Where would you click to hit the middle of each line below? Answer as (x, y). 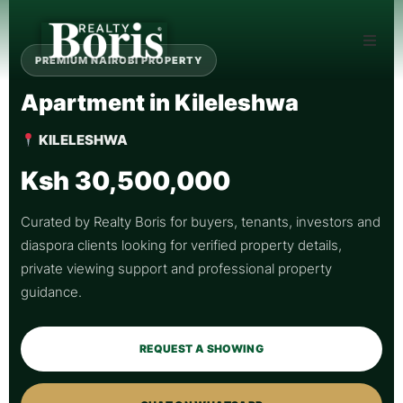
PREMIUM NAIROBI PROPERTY (119, 60)
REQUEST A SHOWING (201, 349)
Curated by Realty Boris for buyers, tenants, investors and (201, 222)
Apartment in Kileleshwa (160, 103)
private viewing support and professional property (176, 269)
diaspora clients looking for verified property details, (181, 245)
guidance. (51, 292)
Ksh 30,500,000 (125, 181)
